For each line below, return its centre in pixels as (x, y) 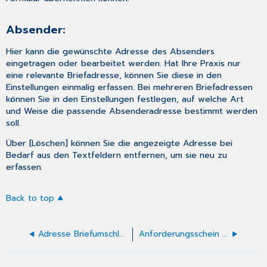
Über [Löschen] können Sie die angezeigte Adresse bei (119, 143)
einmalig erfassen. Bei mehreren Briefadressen (156, 87)
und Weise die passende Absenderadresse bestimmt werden (132, 111)
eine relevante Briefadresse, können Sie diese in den (114, 75)
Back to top (30, 198)
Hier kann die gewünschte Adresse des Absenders (111, 51)
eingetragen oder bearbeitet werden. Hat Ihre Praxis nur (124, 63)
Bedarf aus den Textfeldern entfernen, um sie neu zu (117, 155)
